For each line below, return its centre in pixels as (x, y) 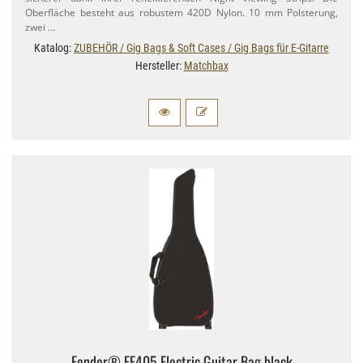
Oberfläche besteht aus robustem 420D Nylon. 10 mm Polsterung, (181, 13)
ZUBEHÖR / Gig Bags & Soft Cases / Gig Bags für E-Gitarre (201, 48)
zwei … (40, 28)
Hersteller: (159, 66)
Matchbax (206, 66)
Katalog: (54, 48)
